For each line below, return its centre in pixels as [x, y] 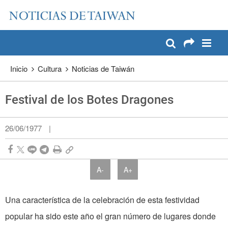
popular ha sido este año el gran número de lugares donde [110, 216]
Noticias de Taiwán [103, 69]
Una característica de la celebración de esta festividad [102, 200]
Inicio [19, 69]
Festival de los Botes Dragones [89, 100]
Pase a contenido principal [59, 10]
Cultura [50, 69]
